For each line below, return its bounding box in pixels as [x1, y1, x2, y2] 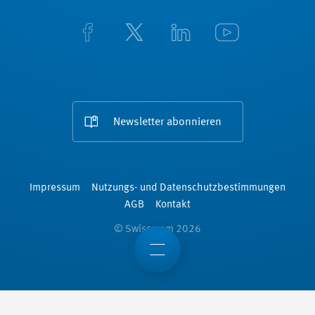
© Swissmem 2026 [114, 224, 201, 236]
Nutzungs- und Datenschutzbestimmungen [91, 183, 285, 194]
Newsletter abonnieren [112, 117, 221, 129]
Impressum [30, 183, 80, 194]
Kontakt [155, 200, 191, 211]
